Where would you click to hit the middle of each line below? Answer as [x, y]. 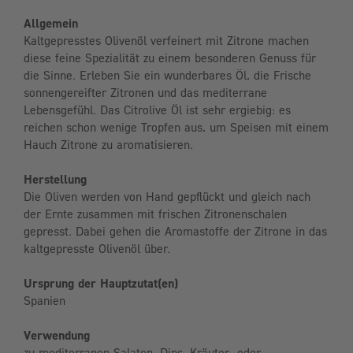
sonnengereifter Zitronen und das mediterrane [145, 93]
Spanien [45, 301]
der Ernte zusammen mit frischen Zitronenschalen [155, 214]
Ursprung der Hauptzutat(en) [101, 283]
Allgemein [51, 23]
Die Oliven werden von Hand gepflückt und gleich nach [167, 197]
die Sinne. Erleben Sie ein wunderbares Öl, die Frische [167, 75]
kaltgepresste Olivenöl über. [97, 249]
